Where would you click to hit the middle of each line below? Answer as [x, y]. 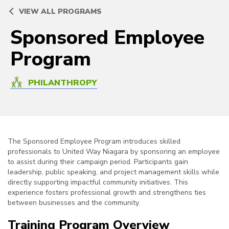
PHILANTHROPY [63, 83]
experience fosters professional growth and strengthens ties [107, 193]
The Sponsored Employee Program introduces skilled [94, 142]
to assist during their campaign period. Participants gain [98, 162]
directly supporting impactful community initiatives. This [98, 182]
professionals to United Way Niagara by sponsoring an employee [114, 152]
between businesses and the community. [74, 203]
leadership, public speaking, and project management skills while [113, 172]
